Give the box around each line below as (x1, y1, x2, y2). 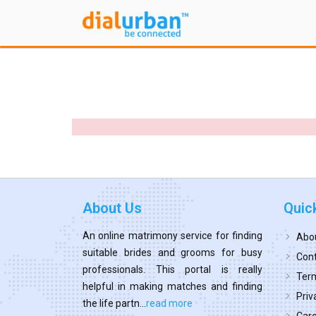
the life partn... (83, 297, 146, 309)
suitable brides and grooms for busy (83, 246, 262, 258)
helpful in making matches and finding (83, 280, 262, 292)
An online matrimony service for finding (83, 229, 262, 241)
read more (146, 297, 193, 309)
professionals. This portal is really (83, 263, 262, 275)
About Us (83, 199, 142, 217)
